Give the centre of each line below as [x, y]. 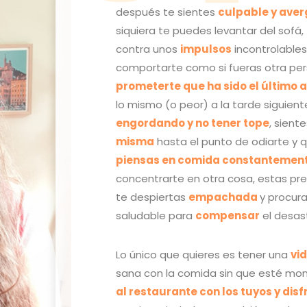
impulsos [206, 49]
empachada [224, 197]
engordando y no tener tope [193, 123]
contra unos [148, 49]
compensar [228, 215]
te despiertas [152, 197]
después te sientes [167, 12]
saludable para [156, 215]
